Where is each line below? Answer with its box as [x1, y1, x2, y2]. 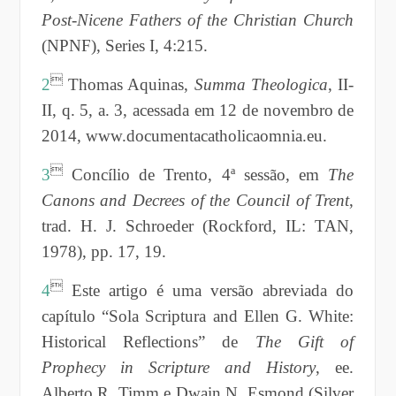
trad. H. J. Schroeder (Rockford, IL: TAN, [41, 216, 354, 235]
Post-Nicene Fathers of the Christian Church [41, 10, 354, 29]
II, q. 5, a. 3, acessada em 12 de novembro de [41, 100, 354, 119]
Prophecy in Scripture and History [41, 357, 316, 377]
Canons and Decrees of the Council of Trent [41, 190, 350, 209]
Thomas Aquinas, [62, 74, 194, 94]
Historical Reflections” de [41, 331, 255, 351]
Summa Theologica [194, 74, 328, 94]
